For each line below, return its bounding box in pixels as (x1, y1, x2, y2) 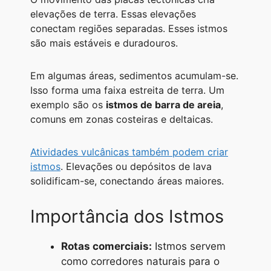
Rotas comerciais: (61, 240, 152, 252)
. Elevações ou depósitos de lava (60, 160, 212, 172)
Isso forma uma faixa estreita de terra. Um (30, 83, 224, 96)
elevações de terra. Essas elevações (30, 7, 196, 20)
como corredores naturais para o (61, 255, 220, 267)
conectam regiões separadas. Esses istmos (30, 22, 227, 34)
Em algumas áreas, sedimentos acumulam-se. (30, 69, 238, 82)
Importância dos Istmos (30, 205, 224, 227)
